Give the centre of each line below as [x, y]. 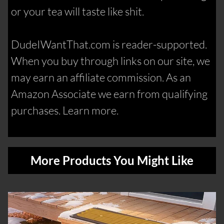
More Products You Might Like [112, 160]
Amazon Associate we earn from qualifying [109, 94]
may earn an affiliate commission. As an [101, 77]
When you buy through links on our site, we [111, 61]
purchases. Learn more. [65, 110]
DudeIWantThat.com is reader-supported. [109, 44]
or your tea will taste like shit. [78, 11]
